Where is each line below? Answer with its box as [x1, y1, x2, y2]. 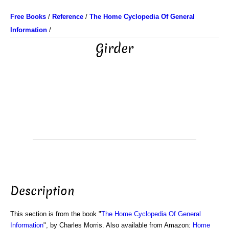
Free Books [10, 13, 46, 20]
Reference [52, 13, 83, 20]
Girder [96, 40, 133, 58]
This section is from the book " [10, 210, 101, 218]
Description [10, 182, 75, 199]
